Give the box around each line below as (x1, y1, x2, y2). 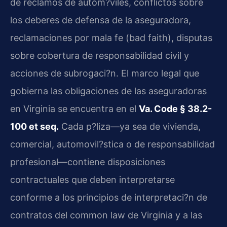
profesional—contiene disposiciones (10, 157, 165, 168)
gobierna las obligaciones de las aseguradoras (10, 86, 207, 97)
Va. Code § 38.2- (139, 103, 212, 115)
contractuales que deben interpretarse (10, 174, 175, 185)
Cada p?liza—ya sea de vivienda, (59, 121, 201, 132)
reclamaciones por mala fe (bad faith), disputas (10, 32, 212, 44)
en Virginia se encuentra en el (10, 103, 139, 115)
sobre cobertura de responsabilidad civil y (10, 50, 189, 61)
